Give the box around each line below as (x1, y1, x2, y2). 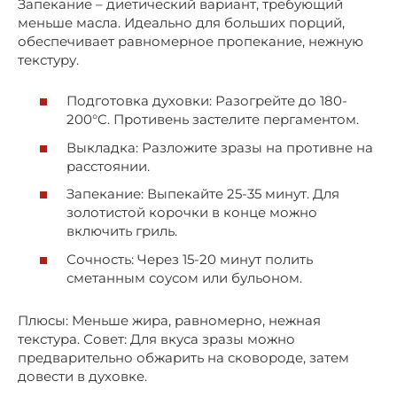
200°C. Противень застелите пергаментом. (66, 111, 359, 128)
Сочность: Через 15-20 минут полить (66, 250, 313, 268)
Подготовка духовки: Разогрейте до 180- (66, 92, 347, 110)
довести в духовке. (18, 367, 147, 385)
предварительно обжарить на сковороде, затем (18, 348, 349, 366)
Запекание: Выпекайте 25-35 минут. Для (66, 185, 339, 203)
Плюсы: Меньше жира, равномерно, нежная (18, 311, 321, 329)
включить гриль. (66, 222, 177, 240)
